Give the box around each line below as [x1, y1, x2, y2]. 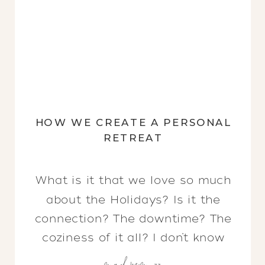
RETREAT [103, 131, 164, 144]
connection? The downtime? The [34, 212, 232, 225]
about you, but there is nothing [38, 250, 228, 263]
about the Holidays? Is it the [46, 193, 221, 206]
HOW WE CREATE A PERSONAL [35, 116, 232, 129]
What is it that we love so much [35, 174, 231, 187]
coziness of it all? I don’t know [42, 231, 225, 244]
